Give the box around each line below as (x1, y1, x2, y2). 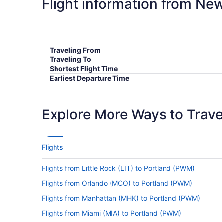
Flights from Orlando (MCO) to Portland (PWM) (42, 178, 192, 187)
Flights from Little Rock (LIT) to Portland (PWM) (42, 164, 195, 172)
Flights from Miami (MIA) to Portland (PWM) (42, 208, 181, 217)
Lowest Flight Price (50, 92, 114, 101)
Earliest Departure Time (50, 73, 129, 82)
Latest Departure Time (50, 83, 124, 92)
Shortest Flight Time (50, 64, 118, 73)
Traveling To (50, 55, 91, 63)
